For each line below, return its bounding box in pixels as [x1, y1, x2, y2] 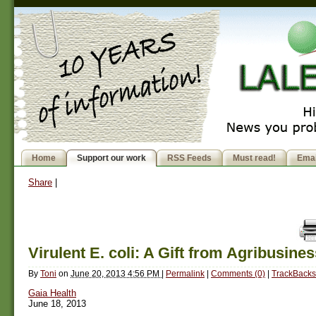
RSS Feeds [167, 153, 212, 164]
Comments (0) [211, 268, 265, 279]
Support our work [77, 153, 146, 164]
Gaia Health [28, 288, 76, 299]
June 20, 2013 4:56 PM [71, 268, 162, 279]
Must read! [233, 153, 276, 164]
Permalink [166, 268, 205, 279]
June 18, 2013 [28, 298, 86, 310]
